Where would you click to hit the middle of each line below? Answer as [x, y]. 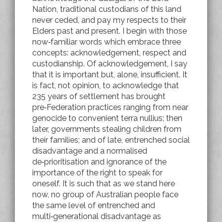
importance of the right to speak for [97, 172]
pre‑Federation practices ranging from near [110, 107]
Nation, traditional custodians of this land [107, 9]
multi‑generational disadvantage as [97, 216]
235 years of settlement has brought [99, 96]
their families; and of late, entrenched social [111, 140]
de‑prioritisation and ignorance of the [99, 162]
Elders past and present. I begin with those [110, 31]
